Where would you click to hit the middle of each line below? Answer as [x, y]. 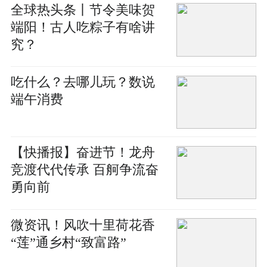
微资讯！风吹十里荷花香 [83, 225]
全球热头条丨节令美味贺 [83, 10]
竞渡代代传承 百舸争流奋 [84, 170]
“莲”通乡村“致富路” [68, 242]
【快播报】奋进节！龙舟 [83, 153]
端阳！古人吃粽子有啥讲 [83, 27]
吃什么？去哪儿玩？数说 [83, 83]
